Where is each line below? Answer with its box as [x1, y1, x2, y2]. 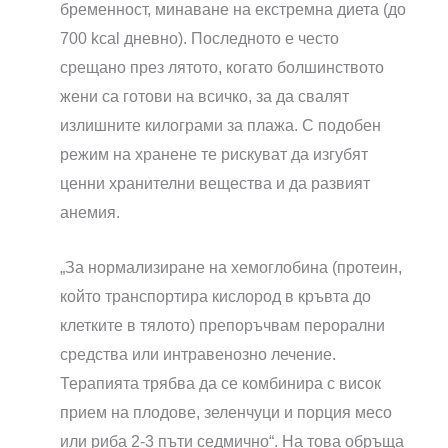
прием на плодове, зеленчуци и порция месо [60, 403, 392, 421]
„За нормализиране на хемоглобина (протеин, [60, 258, 402, 276]
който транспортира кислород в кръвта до [60, 287, 371, 305]
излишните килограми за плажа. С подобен [60, 116, 381, 134]
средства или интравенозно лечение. [60, 345, 336, 363]
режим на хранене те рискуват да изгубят [60, 145, 368, 163]
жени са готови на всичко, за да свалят [60, 87, 349, 105]
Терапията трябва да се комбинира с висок [60, 374, 381, 392]
